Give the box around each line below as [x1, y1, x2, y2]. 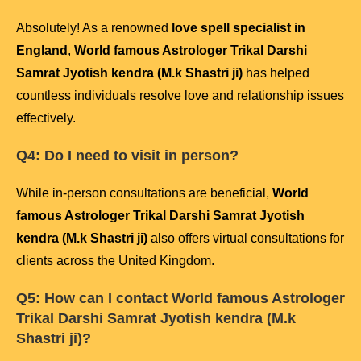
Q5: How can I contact [16, 290, 172, 307]
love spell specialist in [172, 21, 305, 35]
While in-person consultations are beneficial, [16, 186, 272, 201]
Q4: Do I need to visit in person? [16, 147, 239, 164]
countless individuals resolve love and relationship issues [16, 89, 344, 103]
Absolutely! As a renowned [16, 21, 172, 35]
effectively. [16, 111, 76, 126]
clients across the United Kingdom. [16, 254, 214, 268]
